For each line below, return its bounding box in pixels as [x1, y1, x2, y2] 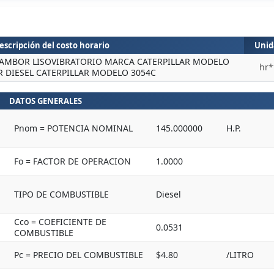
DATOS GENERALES [9, 95, 82, 106]
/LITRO [226, 249, 254, 261]
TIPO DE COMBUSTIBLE [14, 188, 109, 200]
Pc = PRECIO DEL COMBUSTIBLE [14, 249, 143, 261]
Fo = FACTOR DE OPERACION [14, 155, 131, 167]
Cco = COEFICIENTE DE [14, 216, 106, 228]
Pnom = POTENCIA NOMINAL [14, 122, 133, 134]
